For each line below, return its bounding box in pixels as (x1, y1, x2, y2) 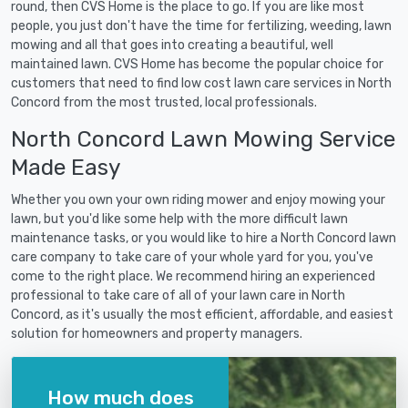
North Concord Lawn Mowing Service (11, 126, 395, 153)
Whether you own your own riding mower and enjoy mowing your (11, 192, 385, 209)
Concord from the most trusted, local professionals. (11, 95, 317, 111)
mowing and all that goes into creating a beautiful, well (11, 37, 333, 54)
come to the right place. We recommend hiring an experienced (11, 269, 375, 285)
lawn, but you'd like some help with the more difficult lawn (11, 211, 348, 228)
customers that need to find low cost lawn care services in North (11, 76, 392, 92)
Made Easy (11, 154, 121, 181)
